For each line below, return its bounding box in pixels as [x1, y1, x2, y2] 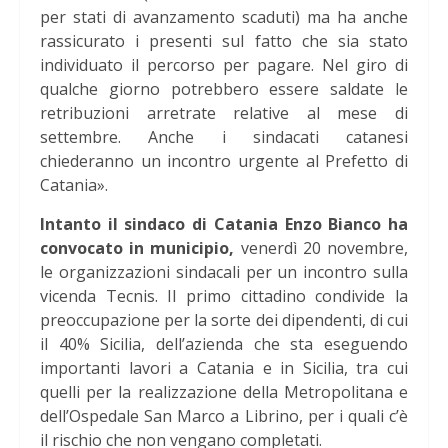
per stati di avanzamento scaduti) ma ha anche [40, 6, 408, 29]
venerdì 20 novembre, [240, 237, 409, 260]
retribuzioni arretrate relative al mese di [40, 102, 408, 125]
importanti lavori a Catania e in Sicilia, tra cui [40, 357, 408, 380]
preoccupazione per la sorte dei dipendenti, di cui [40, 309, 408, 332]
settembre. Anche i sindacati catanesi [40, 126, 408, 149]
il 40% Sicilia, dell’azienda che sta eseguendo [40, 333, 408, 356]
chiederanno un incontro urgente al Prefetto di [40, 150, 408, 173]
